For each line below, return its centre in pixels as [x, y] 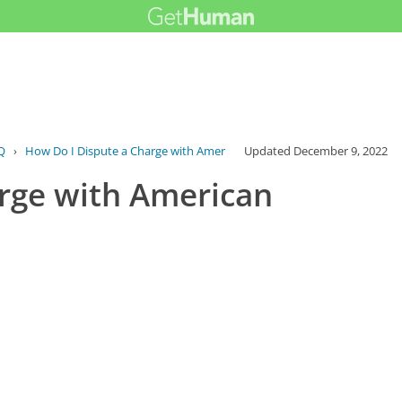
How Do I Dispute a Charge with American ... [142, 151]
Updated [269, 151]
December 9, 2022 [341, 151]
